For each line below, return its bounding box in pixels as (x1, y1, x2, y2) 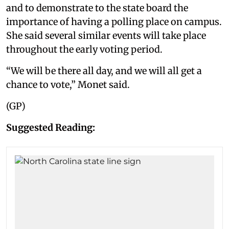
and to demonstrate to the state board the (6, 2, 188, 14)
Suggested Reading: (6, 121, 95, 133)
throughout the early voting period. (6, 43, 163, 55)
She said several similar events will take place (6, 29, 206, 41)
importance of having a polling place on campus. (6, 15, 222, 28)
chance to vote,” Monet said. (6, 78, 130, 90)
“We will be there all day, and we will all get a (6, 64, 202, 77)
